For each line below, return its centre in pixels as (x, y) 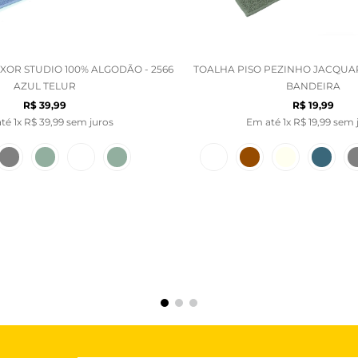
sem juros (88, 121)
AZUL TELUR (45, 86)
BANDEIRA (313, 86)
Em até (265, 121)
